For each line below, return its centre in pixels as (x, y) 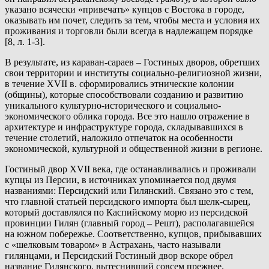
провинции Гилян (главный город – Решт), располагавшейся (129, 223)
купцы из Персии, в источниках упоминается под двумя (120, 180)
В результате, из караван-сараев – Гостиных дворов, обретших (132, 62)
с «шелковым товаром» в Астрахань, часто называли (113, 245)
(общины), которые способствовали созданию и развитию (124, 95)
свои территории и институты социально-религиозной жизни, (133, 73)
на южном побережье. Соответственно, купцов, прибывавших (133, 234)
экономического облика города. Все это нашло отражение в (127, 116)
